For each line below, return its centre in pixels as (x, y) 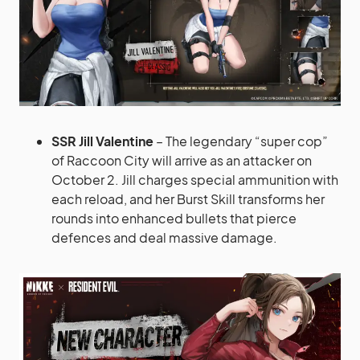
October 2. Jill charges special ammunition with (195, 179)
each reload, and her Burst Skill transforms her (188, 198)
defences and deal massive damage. (164, 237)
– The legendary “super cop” (241, 141)
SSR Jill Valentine (102, 141)
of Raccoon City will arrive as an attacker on (182, 160)
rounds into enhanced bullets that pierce (174, 218)
